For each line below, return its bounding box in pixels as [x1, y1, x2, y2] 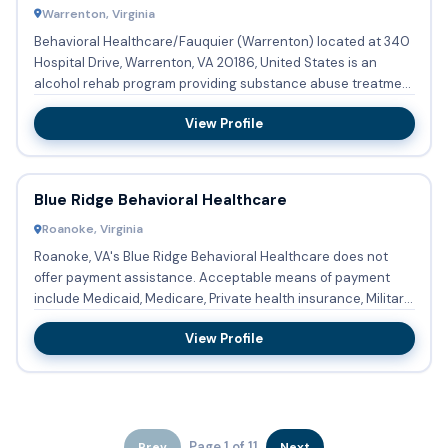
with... [33, 95, 69, 113]
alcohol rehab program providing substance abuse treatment [33, 74, 415, 92]
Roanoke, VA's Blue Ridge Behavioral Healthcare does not [33, 248, 388, 266]
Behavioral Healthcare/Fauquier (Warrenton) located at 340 [33, 32, 410, 50]
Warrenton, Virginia [41, 5, 155, 22]
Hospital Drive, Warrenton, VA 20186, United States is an [33, 53, 377, 71]
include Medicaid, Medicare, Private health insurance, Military [33, 290, 411, 308]
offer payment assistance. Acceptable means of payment [33, 269, 199, 287]
